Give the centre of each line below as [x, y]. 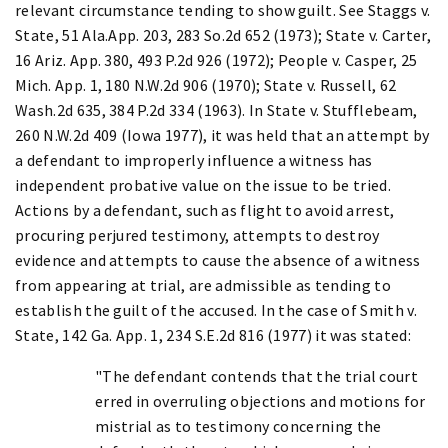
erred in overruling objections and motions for [260, 400]
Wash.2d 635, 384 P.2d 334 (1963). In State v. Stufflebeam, [216, 109]
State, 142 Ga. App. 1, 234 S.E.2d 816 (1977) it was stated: [213, 334]
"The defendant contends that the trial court [257, 375]
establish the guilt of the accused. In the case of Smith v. [216, 309]
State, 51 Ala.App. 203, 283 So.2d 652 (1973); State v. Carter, [223, 34]
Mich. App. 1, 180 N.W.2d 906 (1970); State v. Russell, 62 [206, 84]
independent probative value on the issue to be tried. [203, 184]
